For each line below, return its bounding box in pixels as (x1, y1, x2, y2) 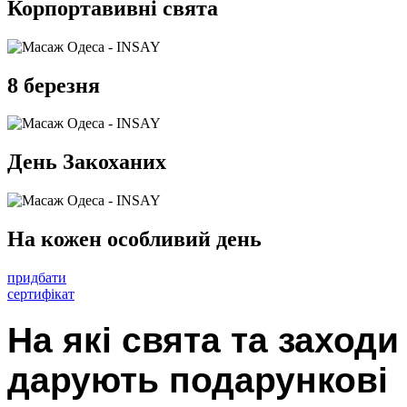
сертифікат (7, 286, 74, 303)
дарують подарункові (7, 360, 388, 400)
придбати (7, 270, 66, 286)
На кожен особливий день (7, 227, 262, 252)
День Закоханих (7, 150, 166, 174)
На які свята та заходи (7, 320, 399, 360)
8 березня (7, 73, 100, 97)
